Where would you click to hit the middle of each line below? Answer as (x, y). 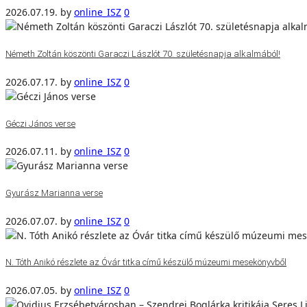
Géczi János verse (40, 123)
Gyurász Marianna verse (54, 193)
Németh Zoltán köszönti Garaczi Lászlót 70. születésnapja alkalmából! (143, 54)
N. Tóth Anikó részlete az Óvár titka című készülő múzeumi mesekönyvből (146, 262)
